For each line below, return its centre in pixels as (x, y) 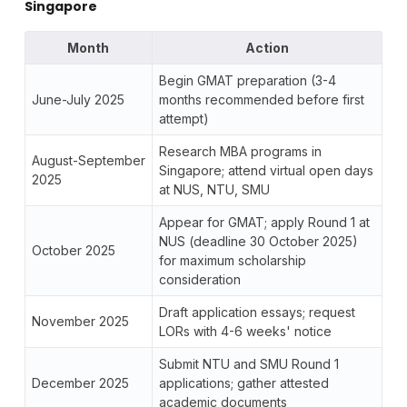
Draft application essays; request (257, 312)
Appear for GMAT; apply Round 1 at (264, 222)
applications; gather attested (243, 382)
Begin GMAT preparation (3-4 (247, 80)
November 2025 (80, 321)
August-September (88, 160)
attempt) (184, 118)
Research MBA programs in (240, 151)
